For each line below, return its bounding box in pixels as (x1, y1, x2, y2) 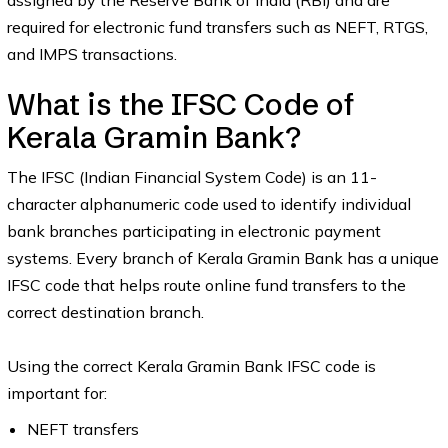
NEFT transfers (26, 419, 139, 439)
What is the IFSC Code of (6, 86, 355, 123)
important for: (6, 383, 107, 403)
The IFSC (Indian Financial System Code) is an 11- (6, 167, 377, 187)
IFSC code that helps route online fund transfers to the (6, 275, 406, 295)
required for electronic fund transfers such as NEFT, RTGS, (6, 17, 428, 37)
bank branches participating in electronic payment (6, 221, 381, 241)
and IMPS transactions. (6, 44, 177, 64)
